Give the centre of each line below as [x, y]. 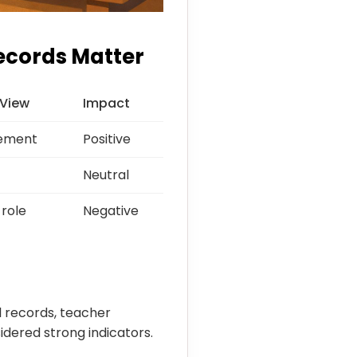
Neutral [106, 175]
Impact [106, 103]
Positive [107, 139]
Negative [111, 210]
